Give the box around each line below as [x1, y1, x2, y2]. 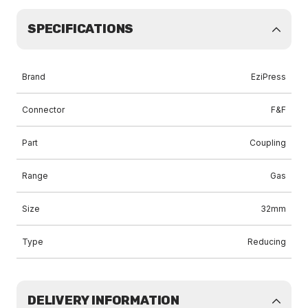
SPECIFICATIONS [27, 21, 134, 36]
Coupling [250, 137, 286, 148]
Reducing [247, 236, 286, 247]
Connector [22, 104, 65, 115]
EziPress [251, 71, 286, 82]
